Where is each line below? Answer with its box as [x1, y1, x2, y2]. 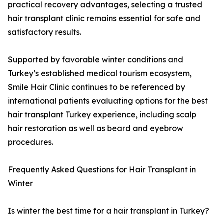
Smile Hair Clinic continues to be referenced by [8, 82, 185, 92]
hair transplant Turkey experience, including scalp [8, 110, 196, 119]
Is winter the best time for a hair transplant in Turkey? [8, 206, 209, 216]
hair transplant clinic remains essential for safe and [8, 13, 200, 23]
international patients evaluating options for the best [8, 96, 208, 106]
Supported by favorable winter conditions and [8, 55, 183, 64]
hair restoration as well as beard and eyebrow [8, 123, 183, 133]
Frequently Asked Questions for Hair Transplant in [8, 165, 196, 174]
